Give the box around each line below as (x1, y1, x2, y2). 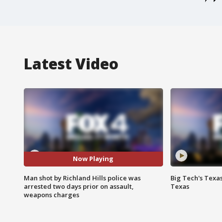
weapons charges (24, 190, 79, 199)
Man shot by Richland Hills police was (24, 173, 141, 182)
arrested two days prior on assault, (24, 181, 134, 191)
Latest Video (24, 53, 118, 74)
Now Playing (73, 154, 114, 164)
